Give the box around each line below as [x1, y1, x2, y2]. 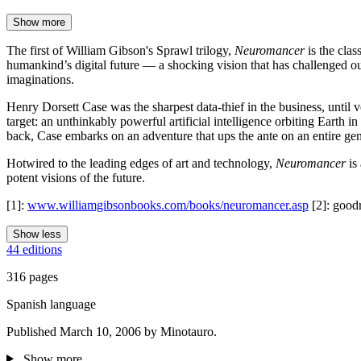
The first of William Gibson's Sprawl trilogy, [6, 43, 234, 57]
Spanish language [6, 297, 96, 311]
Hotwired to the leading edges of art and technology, [6, 156, 276, 170]
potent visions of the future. [6, 170, 145, 185]
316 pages [6, 269, 58, 284]
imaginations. [6, 72, 74, 86]
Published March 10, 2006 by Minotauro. [6, 324, 217, 338]
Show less [13, 227, 61, 240]
